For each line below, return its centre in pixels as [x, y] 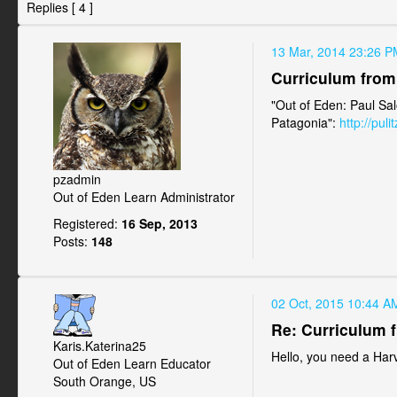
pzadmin [77, 179]
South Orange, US [105, 381]
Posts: [70, 241]
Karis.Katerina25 [100, 346]
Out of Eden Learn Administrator [144, 197]
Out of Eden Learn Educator [132, 363]
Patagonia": [305, 122]
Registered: [86, 223]
